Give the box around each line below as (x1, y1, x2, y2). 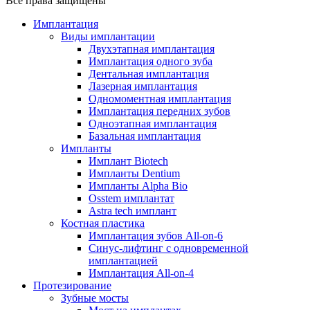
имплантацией (89, 255, 158, 267)
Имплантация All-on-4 (89, 267, 194, 280)
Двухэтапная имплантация (89, 43, 215, 55)
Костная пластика (61, 217, 145, 230)
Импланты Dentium (89, 167, 180, 180)
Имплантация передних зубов (89, 105, 230, 118)
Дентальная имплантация (89, 68, 209, 80)
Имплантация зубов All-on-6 (89, 230, 223, 242)
